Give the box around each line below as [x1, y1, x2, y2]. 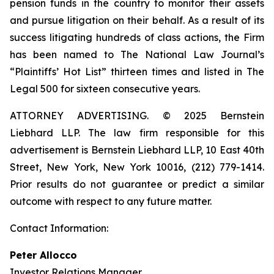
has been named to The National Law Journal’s [10, 48, 264, 61]
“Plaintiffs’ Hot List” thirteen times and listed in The [10, 65, 264, 78]
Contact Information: [10, 222, 108, 234]
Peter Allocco [10, 249, 77, 261]
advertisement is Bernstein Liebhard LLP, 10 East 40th [10, 144, 264, 156]
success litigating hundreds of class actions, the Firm [10, 31, 264, 43]
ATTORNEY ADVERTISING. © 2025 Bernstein [10, 109, 264, 122]
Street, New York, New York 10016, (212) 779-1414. [10, 161, 264, 173]
